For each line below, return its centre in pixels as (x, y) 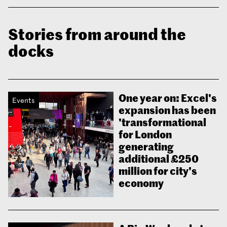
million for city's (158, 171)
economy (141, 183)
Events (24, 100)
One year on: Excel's (168, 98)
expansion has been (167, 110)
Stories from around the (97, 34)
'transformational (162, 122)
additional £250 (159, 159)
